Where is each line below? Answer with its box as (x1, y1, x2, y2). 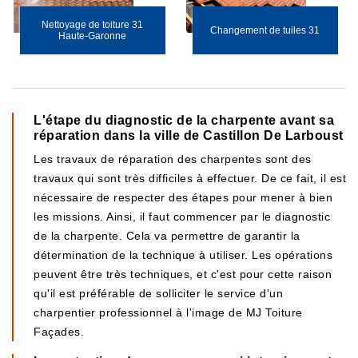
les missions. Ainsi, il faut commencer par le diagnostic (34, 210, 330, 223)
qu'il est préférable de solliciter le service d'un (34, 287, 283, 300)
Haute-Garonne (58, 30, 127, 42)
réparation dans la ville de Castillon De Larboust (34, 129, 344, 142)
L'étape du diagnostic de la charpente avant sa (34, 113, 334, 127)
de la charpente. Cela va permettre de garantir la (34, 229, 300, 242)
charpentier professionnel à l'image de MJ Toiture (34, 306, 303, 319)
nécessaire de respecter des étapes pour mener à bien (34, 191, 332, 204)
